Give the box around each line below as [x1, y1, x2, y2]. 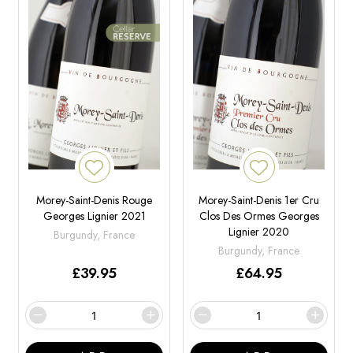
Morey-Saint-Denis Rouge [36, 192, 152, 209]
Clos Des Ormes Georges [199, 208, 319, 225]
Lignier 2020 [229, 224, 289, 240]
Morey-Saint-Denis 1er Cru [199, 192, 319, 209]
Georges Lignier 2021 [43, 208, 146, 225]
